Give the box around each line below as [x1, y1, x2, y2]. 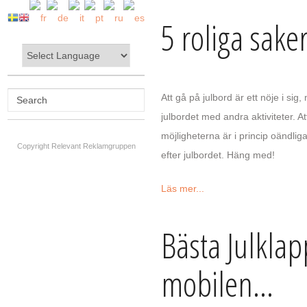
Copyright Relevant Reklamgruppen [16, 141, 136, 150]
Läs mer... [161, 182, 204, 194]
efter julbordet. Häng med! [161, 149, 275, 160]
